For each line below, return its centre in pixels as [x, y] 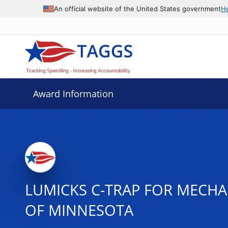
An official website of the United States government [137, 8]
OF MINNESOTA [79, 210]
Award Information [73, 94]
